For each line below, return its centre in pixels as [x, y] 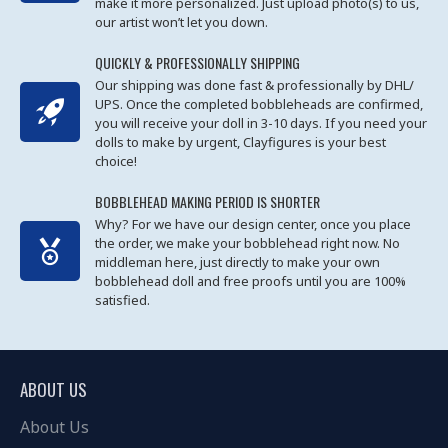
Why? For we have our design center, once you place [253, 224]
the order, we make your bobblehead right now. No [247, 243]
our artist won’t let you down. [181, 22]
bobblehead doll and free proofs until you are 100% [250, 281]
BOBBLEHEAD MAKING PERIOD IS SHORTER [207, 201]
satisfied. [122, 300]
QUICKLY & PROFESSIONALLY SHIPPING [197, 62]
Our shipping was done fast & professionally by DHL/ [254, 85]
